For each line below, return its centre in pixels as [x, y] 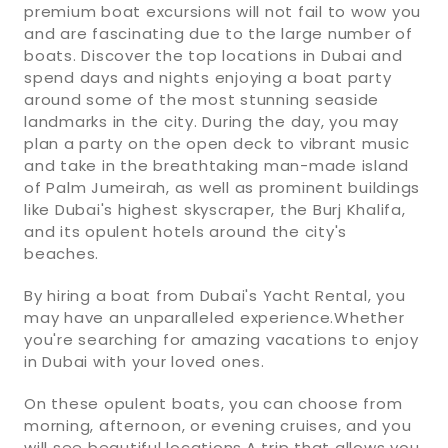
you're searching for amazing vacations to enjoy [221, 339]
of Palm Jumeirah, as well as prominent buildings [222, 187]
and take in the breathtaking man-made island [216, 165]
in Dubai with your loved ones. [144, 361]
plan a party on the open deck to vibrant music [217, 143]
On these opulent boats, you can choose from [213, 403]
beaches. [61, 253]
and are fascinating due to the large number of [218, 33]
